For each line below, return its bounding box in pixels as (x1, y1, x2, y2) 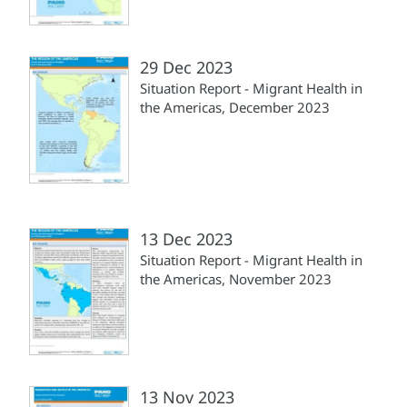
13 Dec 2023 (140, 227, 233, 250)
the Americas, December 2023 (140, 97, 330, 116)
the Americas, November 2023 (140, 269, 332, 288)
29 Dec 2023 (140, 55, 233, 78)
